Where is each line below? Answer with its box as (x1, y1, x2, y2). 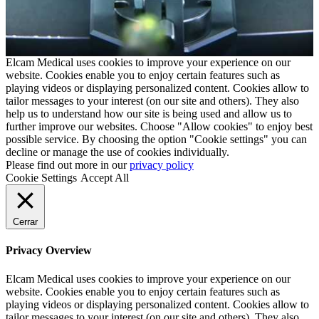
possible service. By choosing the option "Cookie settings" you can (6, 133, 307, 146)
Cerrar (13, 216, 38, 228)
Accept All (80, 172, 129, 184)
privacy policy (130, 159, 194, 172)
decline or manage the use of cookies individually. (6, 146, 229, 159)
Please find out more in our (6, 159, 130, 172)
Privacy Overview (6, 244, 92, 257)
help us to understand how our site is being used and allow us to (6, 108, 292, 120)
